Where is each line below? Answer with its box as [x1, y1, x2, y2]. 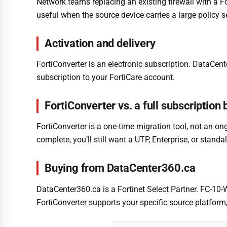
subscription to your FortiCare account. [36, 72, 175, 83]
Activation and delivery [45, 36, 156, 50]
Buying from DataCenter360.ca [45, 162, 196, 175]
